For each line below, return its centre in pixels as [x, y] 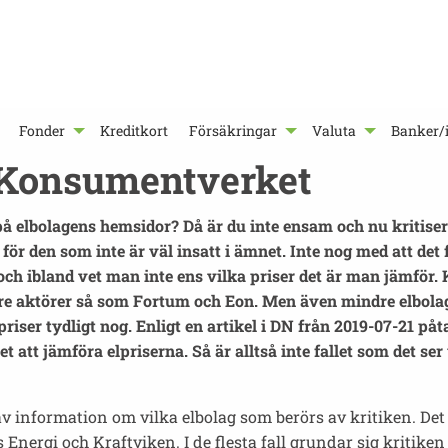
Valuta [334, 131]
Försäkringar [233, 131]
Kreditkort [134, 131]
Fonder [42, 131]
